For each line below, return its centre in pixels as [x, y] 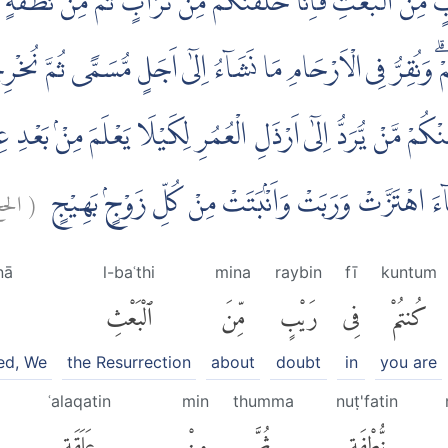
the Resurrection [129, 361]
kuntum [408, 272]
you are [408, 361]
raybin [298, 272]
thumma [263, 400]
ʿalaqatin [79, 400]
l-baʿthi [129, 272]
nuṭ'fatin [367, 400]
